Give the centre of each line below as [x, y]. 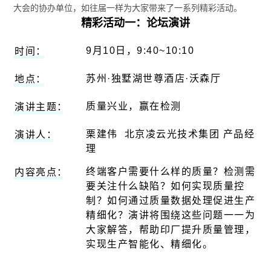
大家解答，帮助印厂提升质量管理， [171, 230]
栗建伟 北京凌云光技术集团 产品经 [171, 134]
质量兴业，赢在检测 [134, 106]
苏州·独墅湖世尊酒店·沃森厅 [154, 79]
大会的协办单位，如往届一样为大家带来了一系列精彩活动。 [128, 8]
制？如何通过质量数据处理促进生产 [171, 201]
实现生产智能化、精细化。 [150, 244]
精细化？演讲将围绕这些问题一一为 [171, 215]
